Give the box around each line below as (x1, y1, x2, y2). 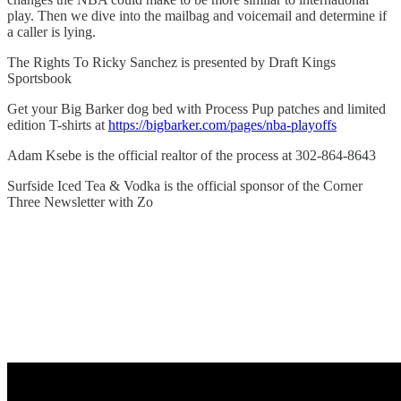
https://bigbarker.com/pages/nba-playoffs (108, 116, 337, 132)
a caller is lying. (7, 23, 96, 39)
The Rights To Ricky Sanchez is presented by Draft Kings (7, 54, 336, 70)
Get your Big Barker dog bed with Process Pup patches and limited (7, 100, 386, 116)
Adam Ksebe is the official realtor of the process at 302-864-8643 (7, 147, 376, 163)
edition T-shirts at (7, 116, 108, 132)
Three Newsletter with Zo (7, 193, 153, 209)
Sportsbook (7, 70, 72, 86)
